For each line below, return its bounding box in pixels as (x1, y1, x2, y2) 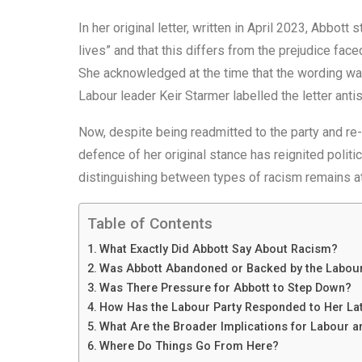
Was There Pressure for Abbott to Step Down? (99, 280, 351, 295)
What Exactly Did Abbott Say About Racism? (99, 242, 338, 256)
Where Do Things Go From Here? (99, 339, 279, 353)
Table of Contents (87, 213, 213, 233)
